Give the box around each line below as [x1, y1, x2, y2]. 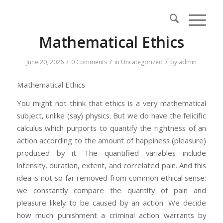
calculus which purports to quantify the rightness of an [16, 123, 207, 133]
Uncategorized [120, 58, 163, 66]
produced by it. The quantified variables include [16, 148, 207, 158]
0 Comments [71, 58, 107, 66]
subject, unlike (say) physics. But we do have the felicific [16, 111, 207, 121]
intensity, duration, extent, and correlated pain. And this [16, 160, 207, 171]
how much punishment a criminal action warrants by [16, 210, 207, 221]
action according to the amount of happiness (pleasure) [16, 135, 207, 146]
